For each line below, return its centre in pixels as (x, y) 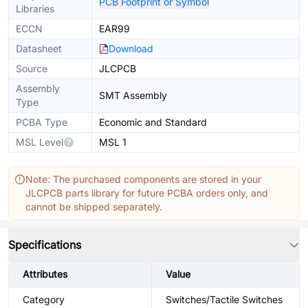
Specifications (45, 245)
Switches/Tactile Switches (224, 299)
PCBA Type (42, 122)
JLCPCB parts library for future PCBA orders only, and (147, 193)
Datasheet (39, 48)
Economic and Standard (153, 122)
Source (32, 68)
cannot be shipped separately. (94, 207)
